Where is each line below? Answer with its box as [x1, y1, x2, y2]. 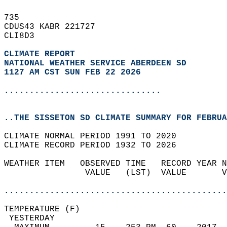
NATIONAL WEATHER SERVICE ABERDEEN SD [4, 59, 186, 68]
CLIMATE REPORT [4, 50, 80, 59]
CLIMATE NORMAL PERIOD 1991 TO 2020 [4, 132, 186, 141]
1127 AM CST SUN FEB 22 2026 [4, 68, 141, 77]
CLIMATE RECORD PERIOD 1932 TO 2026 [4, 141, 186, 150]
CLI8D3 [4, 31, 45, 41]
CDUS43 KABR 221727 [4, 22, 105, 31]
